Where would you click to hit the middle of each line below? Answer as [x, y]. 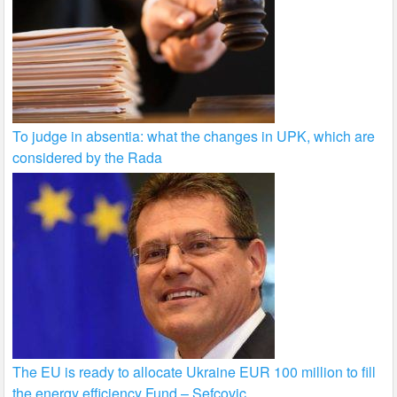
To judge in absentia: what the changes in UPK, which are [194, 136]
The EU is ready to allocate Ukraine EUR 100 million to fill [195, 372]
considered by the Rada [88, 158]
